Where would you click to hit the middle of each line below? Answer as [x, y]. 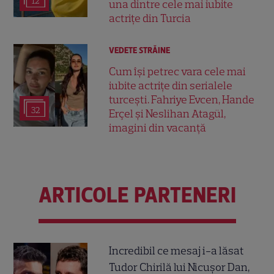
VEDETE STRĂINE [140, 50]
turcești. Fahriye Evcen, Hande [182, 99]
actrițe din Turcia [150, 18]
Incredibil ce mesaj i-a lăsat [177, 250]
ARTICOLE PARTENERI [137, 195]
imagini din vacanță [158, 128]
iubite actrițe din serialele [171, 85]
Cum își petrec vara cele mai [178, 71]
